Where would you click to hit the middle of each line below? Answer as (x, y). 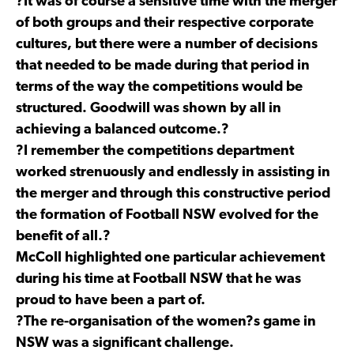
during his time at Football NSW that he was (158, 279)
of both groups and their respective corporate (165, 23)
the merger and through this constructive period (173, 194)
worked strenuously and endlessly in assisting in (173, 172)
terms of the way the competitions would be (159, 87)
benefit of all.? (63, 236)
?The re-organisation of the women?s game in (166, 322)
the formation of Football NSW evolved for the (167, 215)
